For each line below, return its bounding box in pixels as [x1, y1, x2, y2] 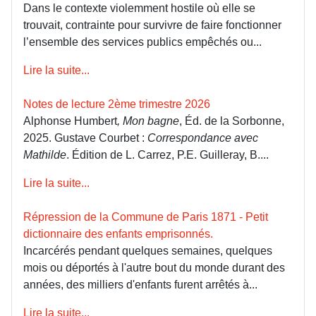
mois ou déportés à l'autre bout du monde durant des [23, 262, 285, 274]
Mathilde [23, 149, 66, 162]
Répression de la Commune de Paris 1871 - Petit [23, 211, 268, 224]
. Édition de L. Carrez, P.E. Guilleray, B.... [66, 149, 269, 162]
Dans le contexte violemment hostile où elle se [23, 2, 255, 15]
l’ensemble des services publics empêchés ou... [23, 36, 262, 49]
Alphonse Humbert [23, 115, 117, 128]
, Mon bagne [117, 115, 179, 128]
